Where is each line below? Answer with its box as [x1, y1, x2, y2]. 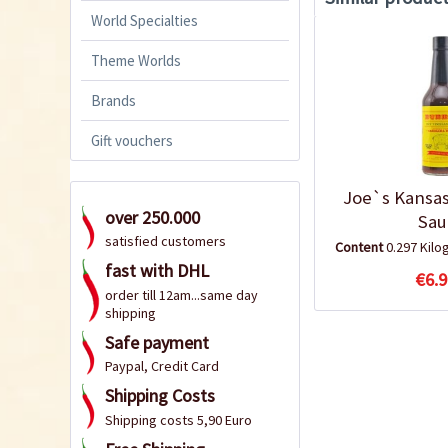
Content [335, 237, 386, 256]
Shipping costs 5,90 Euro [105, 410, 252, 429]
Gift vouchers [91, 130, 173, 150]
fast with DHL [105, 259, 209, 283]
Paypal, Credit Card [105, 357, 219, 376]
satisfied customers [105, 232, 226, 251]
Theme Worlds [91, 50, 181, 70]
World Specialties [91, 10, 198, 30]
